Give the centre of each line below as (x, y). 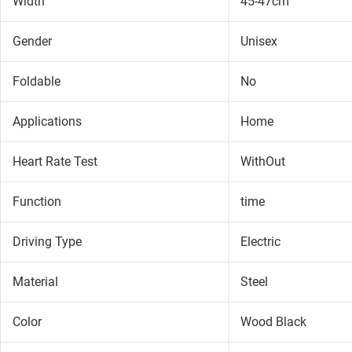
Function (37, 201)
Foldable (36, 81)
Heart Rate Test (55, 161)
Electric (260, 241)
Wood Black (273, 321)
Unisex (258, 41)
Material (35, 281)
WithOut (262, 161)
